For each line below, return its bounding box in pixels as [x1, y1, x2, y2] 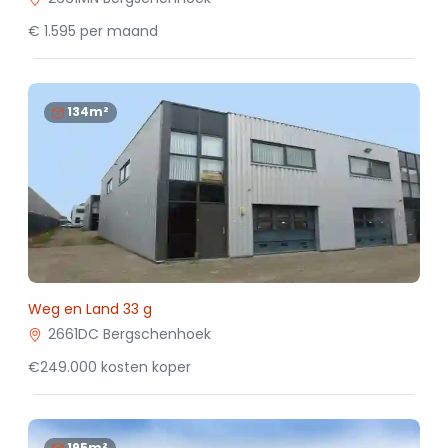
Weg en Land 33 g [28, 299, 152, 319]
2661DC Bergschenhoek [47, 324, 211, 344]
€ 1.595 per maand [28, 21, 158, 41]
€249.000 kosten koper [28, 357, 191, 377]
